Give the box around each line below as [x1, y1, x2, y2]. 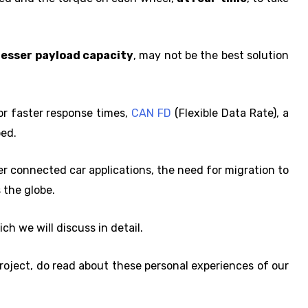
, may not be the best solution [133, 49, 289, 63]
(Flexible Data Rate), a [171, 106, 289, 120]
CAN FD [131, 106, 172, 120]
